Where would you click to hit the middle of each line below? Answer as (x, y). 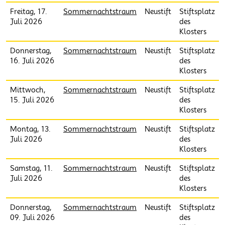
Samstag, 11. (31, 168)
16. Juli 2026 (32, 61)
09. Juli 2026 (32, 217)
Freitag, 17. (29, 12)
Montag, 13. (30, 129)
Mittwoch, (28, 90)
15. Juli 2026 (32, 100)
